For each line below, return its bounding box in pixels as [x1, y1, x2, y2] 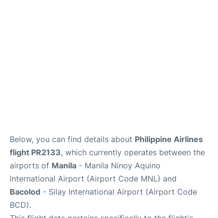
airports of [10, 161, 52, 171]
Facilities [8, 3, 35, 12]
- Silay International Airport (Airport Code [40, 187, 197, 197]
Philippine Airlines [135, 134, 203, 145]
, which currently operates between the [61, 147, 205, 158]
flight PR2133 [10, 147, 61, 158]
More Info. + [8, 28, 46, 37]
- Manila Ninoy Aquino [76, 161, 161, 171]
